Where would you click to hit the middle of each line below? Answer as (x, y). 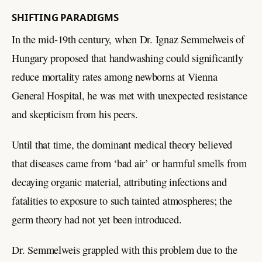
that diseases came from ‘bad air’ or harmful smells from (130, 163)
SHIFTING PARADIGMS (65, 17)
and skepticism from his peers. (75, 114)
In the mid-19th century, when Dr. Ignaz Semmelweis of (128, 39)
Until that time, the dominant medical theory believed (122, 144)
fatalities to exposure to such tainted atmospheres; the (122, 200)
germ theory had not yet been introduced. (97, 219)
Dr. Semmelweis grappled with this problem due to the (125, 249)
